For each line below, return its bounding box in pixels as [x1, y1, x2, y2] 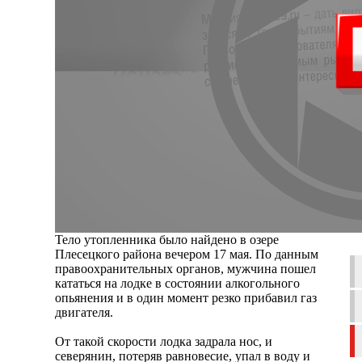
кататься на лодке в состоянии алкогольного [55, 276, 300, 290]
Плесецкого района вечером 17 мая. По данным [55, 246, 318, 261]
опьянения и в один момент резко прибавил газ [55, 290, 317, 305]
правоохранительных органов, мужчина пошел [55, 261, 316, 276]
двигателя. [55, 305, 113, 319]
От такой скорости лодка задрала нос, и [55, 334, 272, 348]
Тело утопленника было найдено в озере [55, 232, 279, 246]
